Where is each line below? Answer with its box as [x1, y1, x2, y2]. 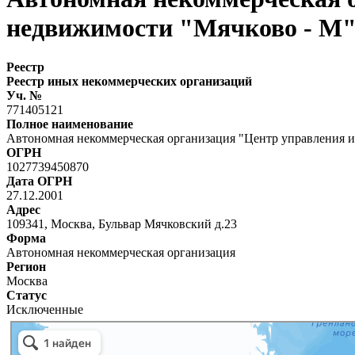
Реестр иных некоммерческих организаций [6, 74, 252, 88]
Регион [6, 259, 46, 273]
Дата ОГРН [6, 174, 72, 188]
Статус [6, 288, 47, 302]
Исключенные [6, 302, 83, 316]
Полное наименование [6, 116, 133, 131]
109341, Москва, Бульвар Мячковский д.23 [6, 216, 237, 231]
